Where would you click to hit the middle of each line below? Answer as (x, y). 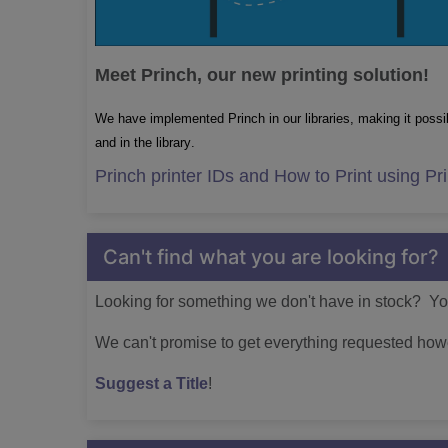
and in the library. (145, 142)
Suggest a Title (151, 383)
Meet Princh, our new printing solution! (262, 75)
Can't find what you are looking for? (271, 256)
